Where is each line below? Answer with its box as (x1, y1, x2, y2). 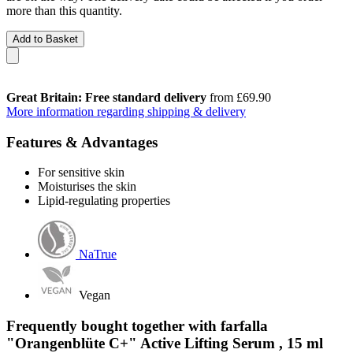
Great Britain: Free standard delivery (6, 90, 206, 104)
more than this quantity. (6, 3, 122, 17)
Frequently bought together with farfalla (6, 317, 268, 334)
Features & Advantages (6, 133, 158, 150)
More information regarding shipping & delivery (6, 104, 246, 118)
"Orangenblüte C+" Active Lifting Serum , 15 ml (6, 334, 323, 351)
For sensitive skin (38, 165, 124, 180)
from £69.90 (206, 90, 271, 104)
